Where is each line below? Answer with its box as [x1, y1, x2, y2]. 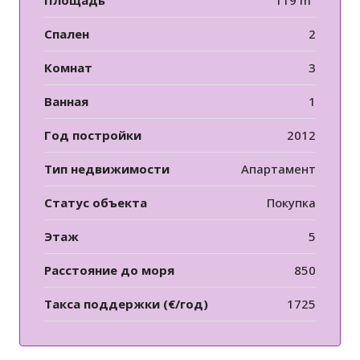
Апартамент [241, 161, 316, 178]
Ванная [44, 93, 88, 110]
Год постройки [44, 127, 141, 144]
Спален [44, 26, 89, 43]
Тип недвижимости [44, 161, 170, 178]
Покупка [267, 194, 316, 211]
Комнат [44, 59, 92, 76]
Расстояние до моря [44, 262, 174, 279]
